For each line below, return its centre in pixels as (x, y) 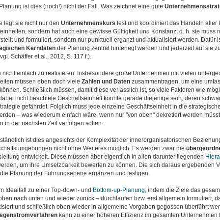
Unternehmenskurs (88, 23)
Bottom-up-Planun (117, 190)
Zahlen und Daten (106, 82)
